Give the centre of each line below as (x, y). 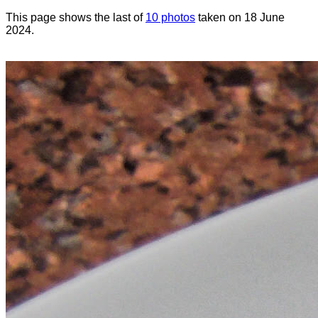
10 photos (170, 17)
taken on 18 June (240, 17)
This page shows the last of (76, 17)
